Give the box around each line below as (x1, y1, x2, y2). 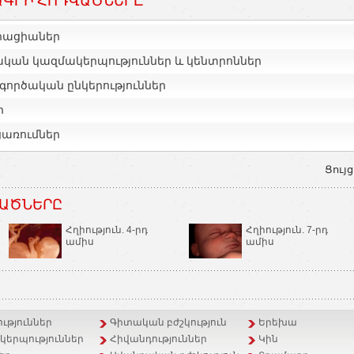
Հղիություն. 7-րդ (246, 224, 328, 235)
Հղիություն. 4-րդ (66, 224, 148, 235)
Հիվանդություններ (110, 333, 207, 345)
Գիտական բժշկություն (110, 316, 227, 328)
